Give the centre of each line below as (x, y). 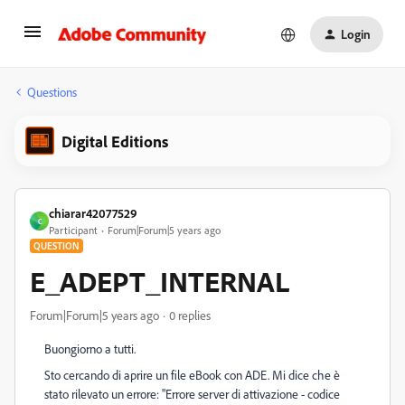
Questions (52, 92)
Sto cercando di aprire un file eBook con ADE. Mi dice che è (192, 375)
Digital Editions (115, 141)
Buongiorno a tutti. (90, 348)
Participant (73, 230)
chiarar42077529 (93, 213)
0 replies (190, 315)
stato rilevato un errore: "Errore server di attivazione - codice (192, 394)
